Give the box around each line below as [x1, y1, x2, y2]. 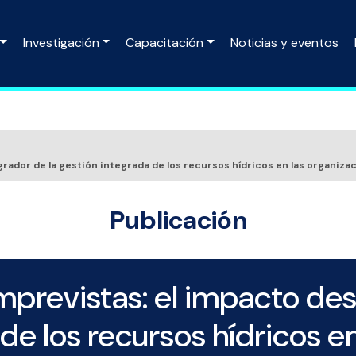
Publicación [109, 203, 247, 237]
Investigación [22, 34, 99, 51]
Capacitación [126, 34, 204, 51]
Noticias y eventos [230, 34, 339, 51]
